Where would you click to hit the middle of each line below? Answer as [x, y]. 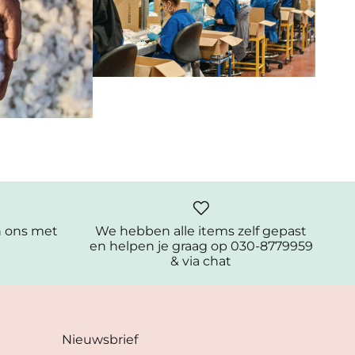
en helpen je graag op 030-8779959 [201, 245]
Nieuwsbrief [99, 339]
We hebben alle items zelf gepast [201, 230]
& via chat [201, 260]
